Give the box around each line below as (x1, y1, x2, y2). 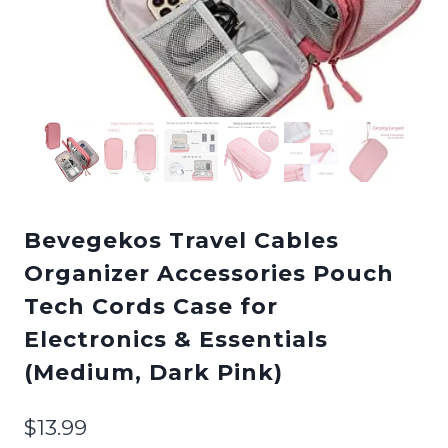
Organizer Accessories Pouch (24, 259, 394, 287)
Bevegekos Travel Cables (24, 226, 339, 254)
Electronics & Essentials (24, 325, 328, 353)
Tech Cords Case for (24, 292, 278, 320)
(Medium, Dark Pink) (24, 358, 283, 386)
